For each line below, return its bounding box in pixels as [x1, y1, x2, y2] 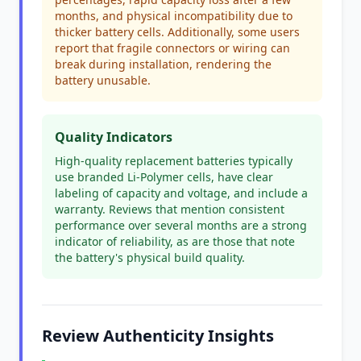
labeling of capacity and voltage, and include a [55, 185, 308, 201]
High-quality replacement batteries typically [55, 153, 293, 168]
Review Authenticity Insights [42, 325, 274, 346]
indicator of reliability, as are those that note [55, 234, 295, 249]
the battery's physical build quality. [55, 250, 245, 265]
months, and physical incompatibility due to [55, 8, 293, 23]
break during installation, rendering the [55, 56, 272, 72]
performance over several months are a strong [55, 218, 307, 233]
